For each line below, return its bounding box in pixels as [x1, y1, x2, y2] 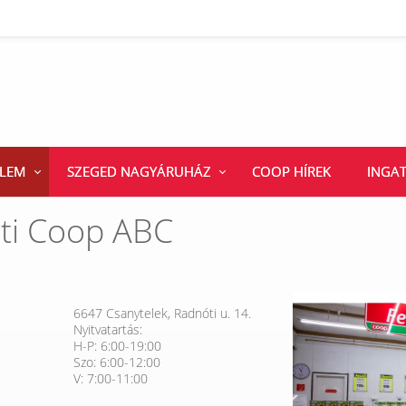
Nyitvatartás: [72, 320, 142, 338]
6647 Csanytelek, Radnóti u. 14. [72, 304, 251, 322]
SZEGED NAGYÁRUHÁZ [67, 161, 211, 180]
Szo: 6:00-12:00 [72, 353, 160, 371]
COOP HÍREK [252, 161, 331, 180]
